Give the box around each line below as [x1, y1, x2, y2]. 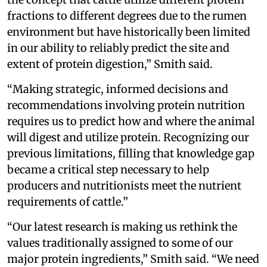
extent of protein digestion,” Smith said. [7, 57, 213, 71]
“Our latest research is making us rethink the [7, 219, 237, 234]
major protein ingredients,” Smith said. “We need [7, 252, 259, 266]
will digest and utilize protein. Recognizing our [7, 130, 249, 144]
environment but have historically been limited [7, 24, 250, 39]
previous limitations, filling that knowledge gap [7, 146, 254, 160]
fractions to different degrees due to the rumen [7, 8, 247, 23]
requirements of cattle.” [7, 194, 128, 209]
